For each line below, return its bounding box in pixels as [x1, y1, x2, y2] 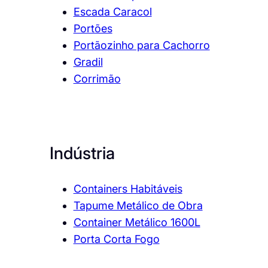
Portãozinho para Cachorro [73, 39, 210, 52]
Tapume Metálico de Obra [73, 199, 203, 212]
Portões [73, 22, 112, 35]
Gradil [73, 56, 103, 69]
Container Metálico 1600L [73, 216, 200, 229]
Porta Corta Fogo [73, 233, 160, 246]
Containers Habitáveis [73, 182, 182, 196]
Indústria [49, 143, 115, 164]
